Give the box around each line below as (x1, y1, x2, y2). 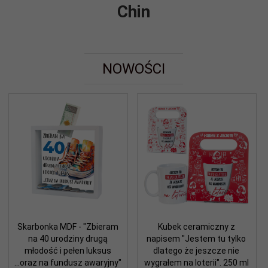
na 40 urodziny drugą (28, 233, 108, 243)
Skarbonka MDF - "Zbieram (17, 221, 118, 232)
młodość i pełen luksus (24, 245, 111, 255)
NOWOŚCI (102, 60, 165, 77)
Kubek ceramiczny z (157, 221, 235, 232)
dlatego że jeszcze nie (153, 245, 239, 255)
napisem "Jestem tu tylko (147, 233, 246, 243)
